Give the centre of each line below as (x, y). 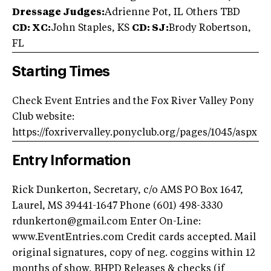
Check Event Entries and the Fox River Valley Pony (133, 101)
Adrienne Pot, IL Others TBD (172, 12)
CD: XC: (31, 28)
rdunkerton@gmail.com (70, 222)
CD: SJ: (150, 28)
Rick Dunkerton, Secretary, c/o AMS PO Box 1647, (128, 190)
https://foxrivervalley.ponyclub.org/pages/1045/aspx (135, 133)
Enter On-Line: (164, 222)
